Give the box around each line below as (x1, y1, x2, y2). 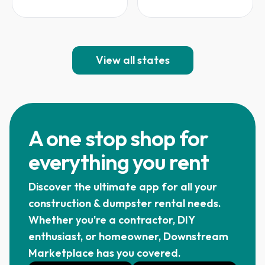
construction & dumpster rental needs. (28, 196, 221, 211)
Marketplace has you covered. (28, 246, 181, 260)
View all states (95, 53, 170, 67)
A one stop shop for (28, 125, 208, 152)
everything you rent (28, 148, 209, 176)
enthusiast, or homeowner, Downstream (28, 230, 228, 244)
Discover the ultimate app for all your (28, 180, 217, 194)
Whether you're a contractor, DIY (28, 213, 195, 227)
